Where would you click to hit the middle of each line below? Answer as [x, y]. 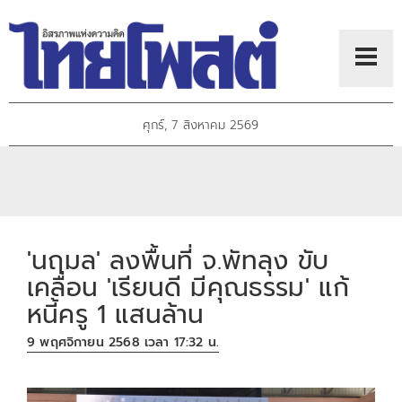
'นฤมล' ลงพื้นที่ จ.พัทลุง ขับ [178, 260]
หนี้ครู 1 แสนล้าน [116, 314]
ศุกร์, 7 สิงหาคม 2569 [201, 126]
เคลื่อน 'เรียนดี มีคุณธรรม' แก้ [188, 287]
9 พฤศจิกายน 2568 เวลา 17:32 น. [123, 343]
